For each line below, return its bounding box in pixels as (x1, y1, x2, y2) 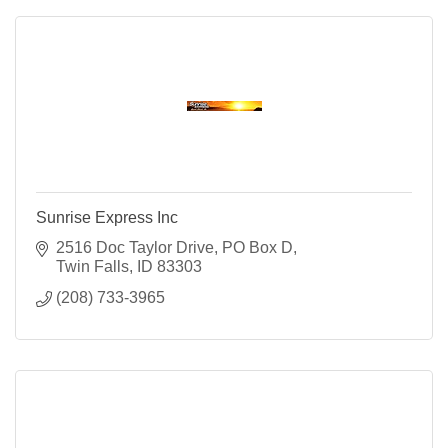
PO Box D (222, 239, 293, 257)
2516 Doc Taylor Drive (56, 239, 214, 257)
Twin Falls (56, 258, 129, 276)
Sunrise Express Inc (36, 209, 178, 227)
